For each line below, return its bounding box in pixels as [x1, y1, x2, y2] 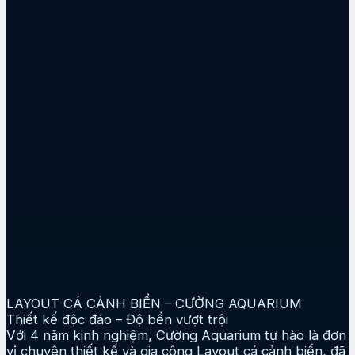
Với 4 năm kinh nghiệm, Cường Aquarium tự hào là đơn [6, 326, 346, 343]
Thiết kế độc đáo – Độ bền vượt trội [6, 311, 228, 327]
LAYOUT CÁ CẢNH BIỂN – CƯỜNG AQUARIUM [6, 295, 302, 311]
